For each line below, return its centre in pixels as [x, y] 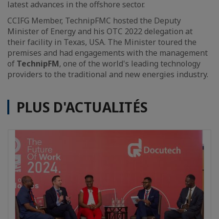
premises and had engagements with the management [108, 53]
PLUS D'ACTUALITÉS [82, 107]
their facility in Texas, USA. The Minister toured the [102, 42]
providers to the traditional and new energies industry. [109, 75]
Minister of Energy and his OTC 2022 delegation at [100, 32]
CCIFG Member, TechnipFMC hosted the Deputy [94, 21]
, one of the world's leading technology [130, 64]
